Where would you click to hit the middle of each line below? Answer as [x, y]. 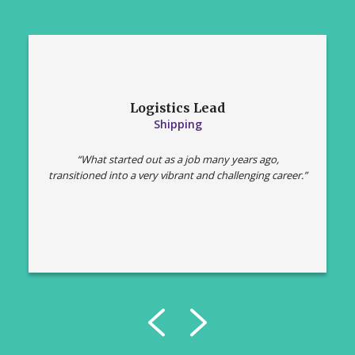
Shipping [177, 124]
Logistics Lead [177, 108]
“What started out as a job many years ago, [177, 160]
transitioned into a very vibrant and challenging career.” [177, 176]
